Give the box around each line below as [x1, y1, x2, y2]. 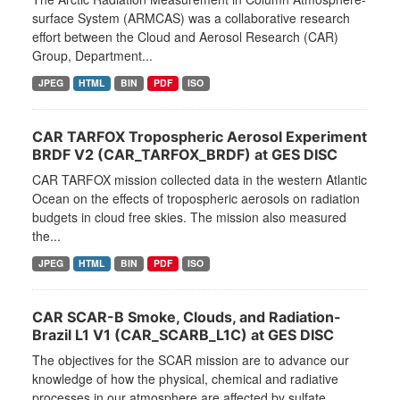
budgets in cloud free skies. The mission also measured [32, 208, 346, 227]
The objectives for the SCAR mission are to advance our [32, 351, 349, 370]
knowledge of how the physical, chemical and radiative [32, 370, 338, 388]
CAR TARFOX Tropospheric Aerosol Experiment [32, 128, 367, 146]
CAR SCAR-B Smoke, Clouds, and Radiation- [32, 308, 341, 327]
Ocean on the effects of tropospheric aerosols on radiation [32, 189, 360, 208]
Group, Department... [32, 46, 153, 65]
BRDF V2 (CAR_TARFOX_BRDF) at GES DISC [32, 146, 337, 164]
